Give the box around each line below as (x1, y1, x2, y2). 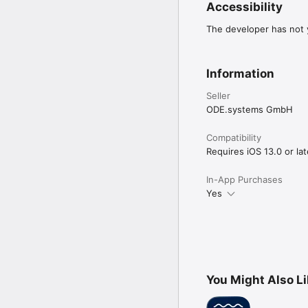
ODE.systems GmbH (206, 103, 293, 115)
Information (206, 66, 274, 80)
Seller (206, 89, 230, 101)
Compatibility (206, 131, 261, 143)
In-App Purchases (206, 173, 283, 185)
